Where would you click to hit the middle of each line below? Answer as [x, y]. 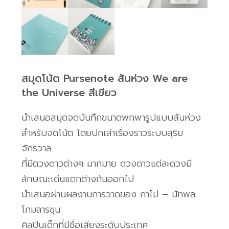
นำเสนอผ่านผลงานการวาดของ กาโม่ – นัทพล [109, 194]
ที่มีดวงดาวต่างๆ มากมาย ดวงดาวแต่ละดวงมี [107, 163]
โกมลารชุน [41, 209]
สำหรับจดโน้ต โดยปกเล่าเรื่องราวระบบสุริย [102, 133]
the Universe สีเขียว [69, 92]
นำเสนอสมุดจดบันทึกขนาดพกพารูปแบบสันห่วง [111, 117]
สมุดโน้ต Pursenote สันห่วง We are [105, 78]
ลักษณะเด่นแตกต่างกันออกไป [78, 179]
